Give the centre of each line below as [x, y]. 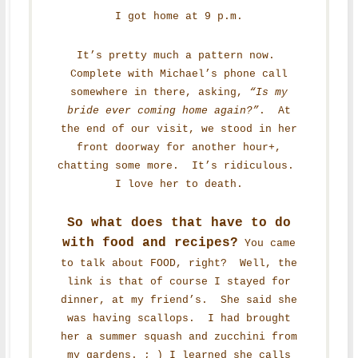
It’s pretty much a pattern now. [179, 55]
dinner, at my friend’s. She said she [179, 300]
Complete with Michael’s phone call [179, 74]
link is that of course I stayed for [179, 281]
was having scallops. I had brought [179, 318]
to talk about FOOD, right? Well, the [179, 263]
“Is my [268, 92]
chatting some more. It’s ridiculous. [179, 165]
